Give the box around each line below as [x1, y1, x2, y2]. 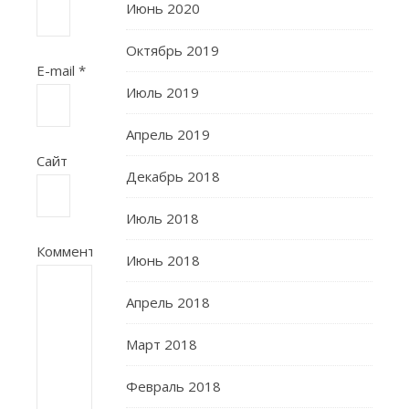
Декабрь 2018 [126, 167, 220, 185]
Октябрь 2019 [126, 41, 219, 59]
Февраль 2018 [126, 377, 221, 395]
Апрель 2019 [126, 125, 210, 143]
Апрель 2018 [126, 293, 210, 311]
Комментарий [37, 242, 127, 260]
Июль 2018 [126, 209, 199, 227]
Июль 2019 [126, 83, 199, 101]
